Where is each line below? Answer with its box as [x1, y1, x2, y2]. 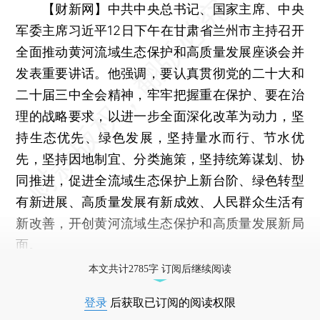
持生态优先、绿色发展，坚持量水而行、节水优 [16, 129, 304, 145]
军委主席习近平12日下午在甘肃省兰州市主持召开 [16, 22, 304, 38]
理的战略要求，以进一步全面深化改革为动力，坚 [16, 108, 304, 124]
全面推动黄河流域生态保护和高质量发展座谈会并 [16, 44, 304, 59]
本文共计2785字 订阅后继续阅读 [89, 263, 231, 274]
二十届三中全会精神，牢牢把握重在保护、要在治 [16, 86, 304, 102]
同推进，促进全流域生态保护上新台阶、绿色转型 [16, 172, 304, 188]
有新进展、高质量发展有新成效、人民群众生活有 [16, 194, 304, 209]
